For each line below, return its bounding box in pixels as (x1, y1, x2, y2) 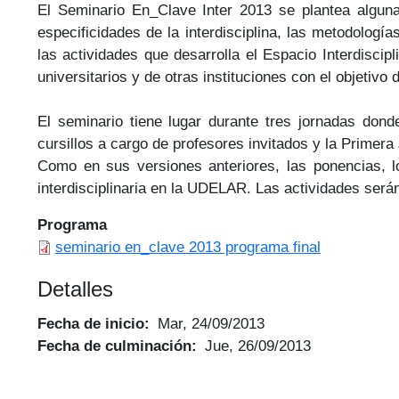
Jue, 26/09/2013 (204, 337, 311, 355)
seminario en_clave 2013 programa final (55, 237, 321, 256)
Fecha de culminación (37, 337, 191, 355)
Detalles (37, 277, 113, 302)
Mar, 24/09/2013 (157, 314, 265, 333)
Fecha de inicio (37, 314, 144, 333)
